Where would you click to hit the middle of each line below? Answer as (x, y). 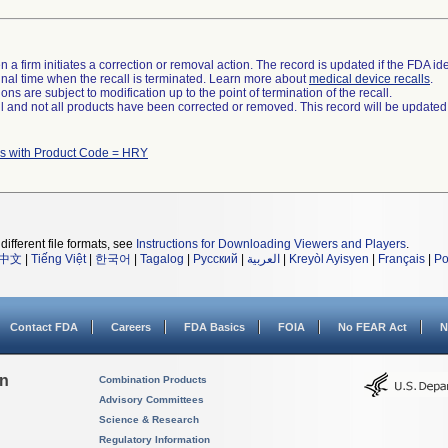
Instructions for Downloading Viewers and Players (271, 244)
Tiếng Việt (58, 259)
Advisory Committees (151, 399)
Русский (215, 259)
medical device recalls (369, 79)
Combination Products (153, 379)
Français (401, 259)
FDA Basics (214, 327)
